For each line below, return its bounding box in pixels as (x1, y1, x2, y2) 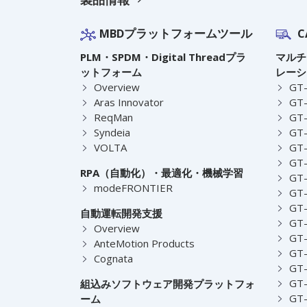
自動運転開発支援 (80, 206, 162, 220)
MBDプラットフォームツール (99, 25, 252, 41)
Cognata (94, 251, 133, 265)
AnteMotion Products (94, 236, 195, 250)
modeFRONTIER (94, 180, 173, 195)
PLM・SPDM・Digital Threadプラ (80, 49, 246, 64)
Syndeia (94, 125, 130, 139)
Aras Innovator (94, 95, 164, 109)
